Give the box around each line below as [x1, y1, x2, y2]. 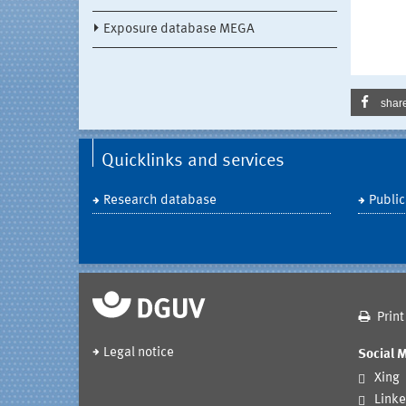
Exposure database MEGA [103, 23, 255, 37]
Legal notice [103, 346, 174, 361]
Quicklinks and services [101, 152, 285, 171]
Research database [103, 194, 217, 208]
